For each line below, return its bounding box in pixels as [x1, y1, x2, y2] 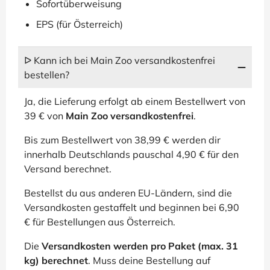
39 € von [24, 110, 66, 122]
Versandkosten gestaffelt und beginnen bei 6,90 [24, 201, 239, 213]
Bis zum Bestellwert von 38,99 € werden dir [24, 134, 221, 146]
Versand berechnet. [24, 163, 111, 175]
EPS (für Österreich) [36, 18, 123, 30]
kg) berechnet [24, 254, 88, 266]
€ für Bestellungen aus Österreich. [24, 216, 175, 228]
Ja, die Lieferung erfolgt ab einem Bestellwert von [24, 95, 245, 107]
